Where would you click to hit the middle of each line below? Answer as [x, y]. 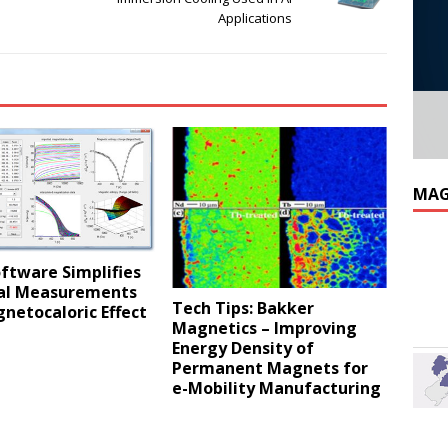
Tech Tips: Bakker [243, 308]
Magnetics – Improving [265, 328]
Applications [255, 18]
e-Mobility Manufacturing [277, 388]
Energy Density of [243, 348]
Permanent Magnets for [270, 368]
